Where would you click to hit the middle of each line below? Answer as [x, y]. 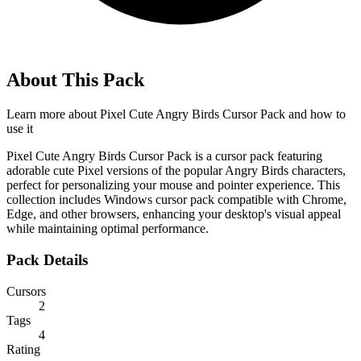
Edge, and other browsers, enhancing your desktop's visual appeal [174, 214]
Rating [23, 349]
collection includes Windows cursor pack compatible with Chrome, [176, 200]
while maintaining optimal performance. [108, 229]
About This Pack [75, 80]
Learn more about [53, 114]
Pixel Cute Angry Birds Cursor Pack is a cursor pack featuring [164, 156]
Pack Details [47, 260]
